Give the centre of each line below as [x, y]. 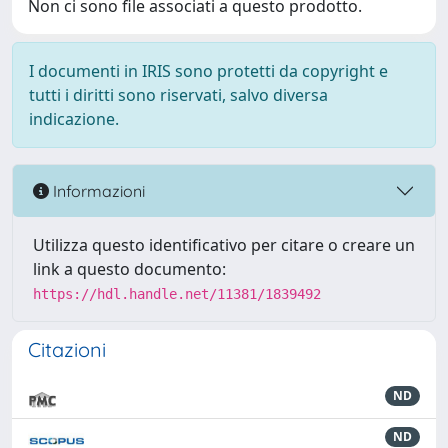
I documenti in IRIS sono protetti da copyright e [208, 71]
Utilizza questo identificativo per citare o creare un [224, 245]
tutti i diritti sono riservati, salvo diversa [178, 95]
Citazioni [67, 349]
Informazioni [97, 190]
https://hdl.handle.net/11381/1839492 [177, 294]
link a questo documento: [129, 269]
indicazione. [74, 119]
